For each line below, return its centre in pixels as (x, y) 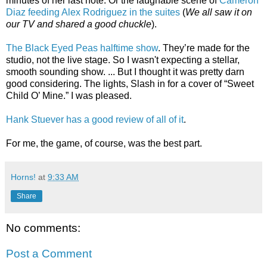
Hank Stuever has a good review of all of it (95, 119)
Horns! (23, 177)
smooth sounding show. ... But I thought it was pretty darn (125, 72)
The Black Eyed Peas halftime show (82, 48)
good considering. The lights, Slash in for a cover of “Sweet (130, 83)
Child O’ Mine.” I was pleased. (69, 95)
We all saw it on (219, 12)
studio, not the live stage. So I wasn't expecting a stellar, (123, 60)
